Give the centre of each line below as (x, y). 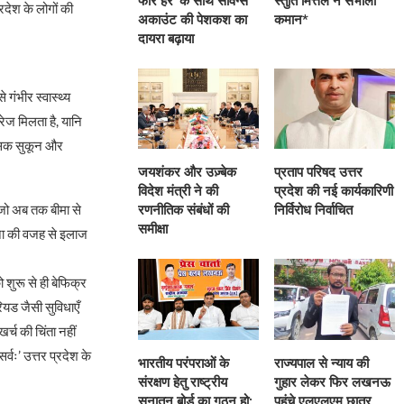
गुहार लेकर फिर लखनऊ (333, 382)
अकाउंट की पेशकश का (193, 20)
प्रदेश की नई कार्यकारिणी (334, 192)
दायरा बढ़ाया (166, 39)
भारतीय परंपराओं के (184, 363)
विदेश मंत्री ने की (179, 192)
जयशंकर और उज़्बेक (188, 173)
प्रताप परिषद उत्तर (319, 173)
